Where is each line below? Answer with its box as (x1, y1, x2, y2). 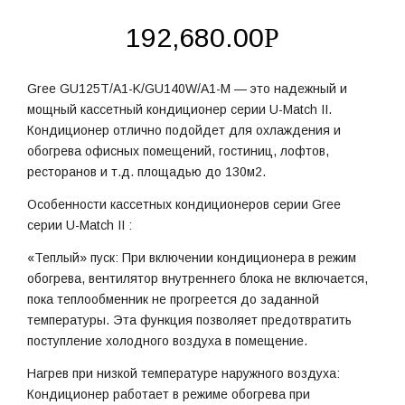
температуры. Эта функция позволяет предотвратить (27, 312, 352, 327)
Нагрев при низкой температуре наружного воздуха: (27, 365, 340, 381)
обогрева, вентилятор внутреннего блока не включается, (27, 270, 368, 286)
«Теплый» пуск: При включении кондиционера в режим (27, 250, 356, 265)
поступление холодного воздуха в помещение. (27, 333, 307, 348)
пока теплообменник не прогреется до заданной (27, 291, 319, 306)
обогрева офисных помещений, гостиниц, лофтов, (27, 144, 329, 159)
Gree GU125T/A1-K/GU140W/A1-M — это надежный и (27, 81, 347, 97)
